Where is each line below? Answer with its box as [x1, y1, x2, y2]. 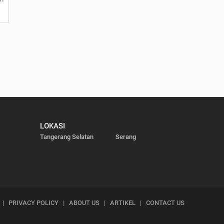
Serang [115, 132, 136, 140]
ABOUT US [69, 198, 99, 206]
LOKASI [39, 121, 65, 130]
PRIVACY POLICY [8, 198, 58, 206]
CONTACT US [146, 198, 184, 206]
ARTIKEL [110, 198, 135, 206]
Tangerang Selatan [39, 132, 93, 140]
